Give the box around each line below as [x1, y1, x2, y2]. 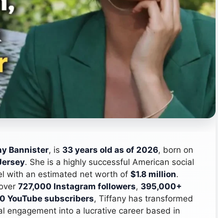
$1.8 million [130, 169, 176, 179]
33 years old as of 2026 [62, 145, 158, 155]
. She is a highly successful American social [25, 157, 194, 167]
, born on [158, 145, 193, 155]
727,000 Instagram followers [18, 181, 136, 191]
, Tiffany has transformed [94, 193, 193, 203]
